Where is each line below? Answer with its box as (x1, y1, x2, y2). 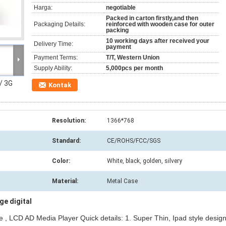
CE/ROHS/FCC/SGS (107, 137, 160, 144)
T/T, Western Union (106, 54, 159, 61)
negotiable (106, 4, 136, 11)
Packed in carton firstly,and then (106, 15, 198, 22)
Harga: (34, 4, 52, 11)
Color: (52, 157, 70, 164)
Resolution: (52, 117, 86, 124)
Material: (52, 178, 78, 185)
